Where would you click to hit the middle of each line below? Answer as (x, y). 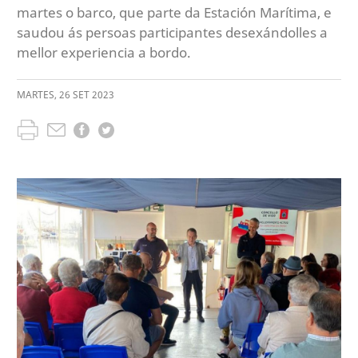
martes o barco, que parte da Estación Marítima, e (174, 12)
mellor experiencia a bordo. (104, 52)
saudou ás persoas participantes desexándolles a (172, 32)
